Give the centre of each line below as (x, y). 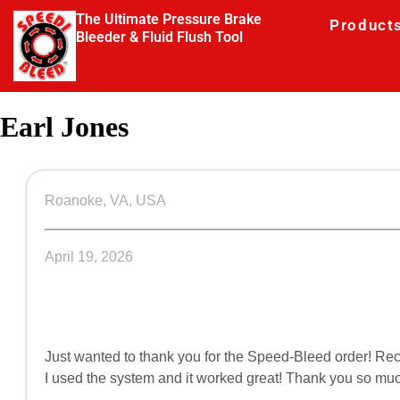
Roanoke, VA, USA (105, 201)
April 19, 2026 (89, 257)
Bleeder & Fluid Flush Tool (159, 37)
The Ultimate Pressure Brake (168, 19)
